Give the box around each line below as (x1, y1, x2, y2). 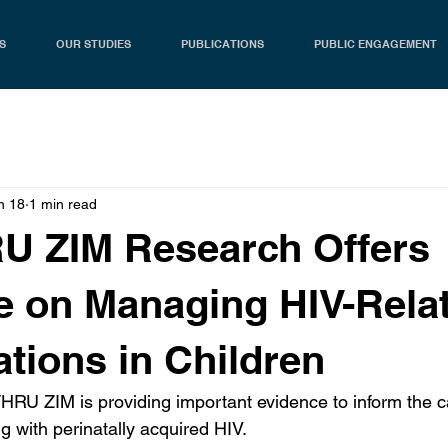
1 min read (29, 195, 97, 212)
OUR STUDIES (55, 37, 131, 51)
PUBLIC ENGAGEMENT (313, 37, 437, 51)
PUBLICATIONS (180, 37, 264, 51)
